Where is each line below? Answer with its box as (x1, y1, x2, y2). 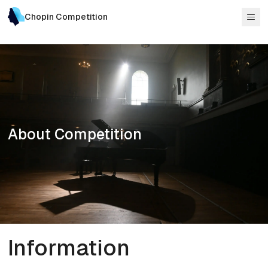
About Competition (8, 125, 142, 142)
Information (8, 234, 130, 260)
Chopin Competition (24, 12, 108, 22)
